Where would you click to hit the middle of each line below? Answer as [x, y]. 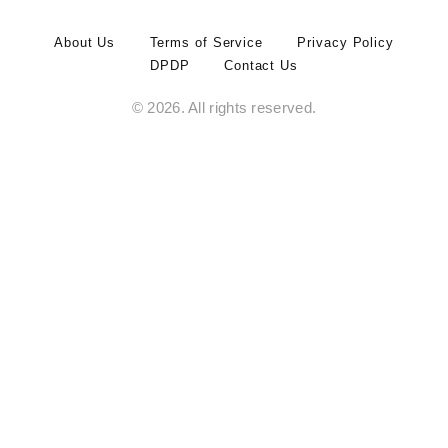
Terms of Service [206, 43]
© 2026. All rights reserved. [224, 108]
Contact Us [260, 66]
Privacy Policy [345, 43]
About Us [85, 43]
